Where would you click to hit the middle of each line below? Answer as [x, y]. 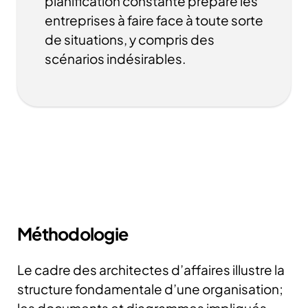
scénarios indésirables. [115, 59]
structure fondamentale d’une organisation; [150, 289]
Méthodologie [73, 234]
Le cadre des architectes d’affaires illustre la [151, 270]
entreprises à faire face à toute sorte [154, 20]
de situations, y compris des [130, 40]
